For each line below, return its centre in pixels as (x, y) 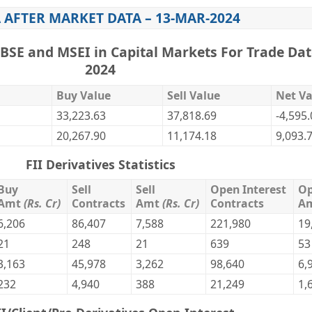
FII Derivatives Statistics (100, 164)
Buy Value (84, 95)
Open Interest (248, 189)
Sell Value (194, 95)
